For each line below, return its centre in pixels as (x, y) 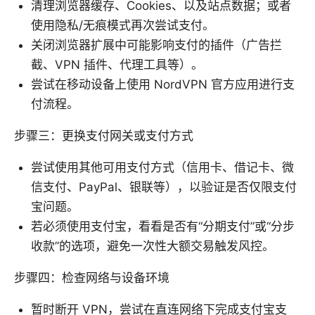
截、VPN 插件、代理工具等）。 (117, 64)
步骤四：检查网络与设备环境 (92, 277)
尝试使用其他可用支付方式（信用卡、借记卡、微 (162, 167)
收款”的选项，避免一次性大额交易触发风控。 (153, 246)
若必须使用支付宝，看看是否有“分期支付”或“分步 (163, 226)
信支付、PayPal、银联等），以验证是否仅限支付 (164, 187)
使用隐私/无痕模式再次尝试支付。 (123, 25)
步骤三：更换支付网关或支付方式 (104, 135)
